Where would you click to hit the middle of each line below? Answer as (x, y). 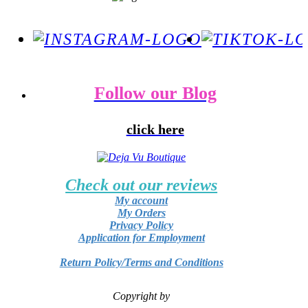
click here (155, 130)
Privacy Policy (142, 225)
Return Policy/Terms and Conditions (141, 263)
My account (142, 201)
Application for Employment (141, 238)
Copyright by (142, 296)
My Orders (141, 213)
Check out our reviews (142, 185)
